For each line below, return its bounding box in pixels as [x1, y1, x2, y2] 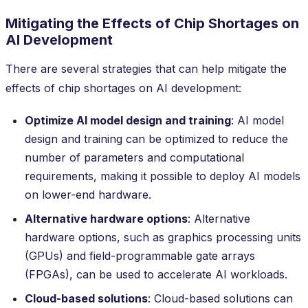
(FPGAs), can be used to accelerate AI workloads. [25, 267, 287, 281]
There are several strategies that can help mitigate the [5, 61, 287, 76]
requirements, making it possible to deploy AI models [25, 168, 300, 183]
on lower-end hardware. [25, 187, 151, 201]
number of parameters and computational [25, 150, 244, 164]
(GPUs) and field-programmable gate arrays [25, 248, 255, 263]
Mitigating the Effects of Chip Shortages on [5, 14, 299, 32]
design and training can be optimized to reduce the [25, 131, 288, 146]
